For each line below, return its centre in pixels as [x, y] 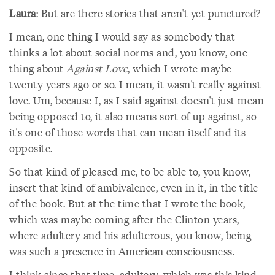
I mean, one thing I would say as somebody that [122, 36]
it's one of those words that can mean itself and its [127, 132]
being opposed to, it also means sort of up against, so [133, 116]
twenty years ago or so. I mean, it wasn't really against [135, 84]
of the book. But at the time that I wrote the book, [127, 203]
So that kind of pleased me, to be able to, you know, [130, 171]
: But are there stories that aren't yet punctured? [148, 13]
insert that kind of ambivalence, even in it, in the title [134, 187]
